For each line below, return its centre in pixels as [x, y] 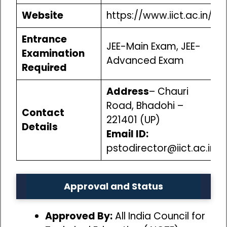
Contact [43, 113]
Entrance [44, 40]
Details [40, 127]
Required [44, 68]
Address [127, 92]
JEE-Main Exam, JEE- [153, 47]
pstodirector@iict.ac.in [161, 148]
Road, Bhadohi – [145, 106]
